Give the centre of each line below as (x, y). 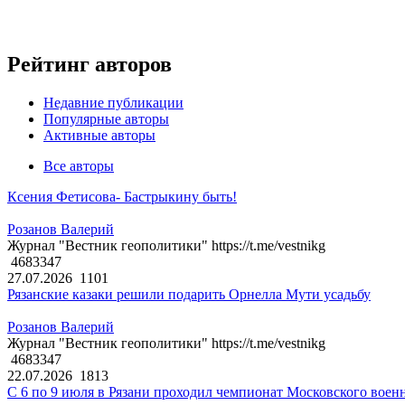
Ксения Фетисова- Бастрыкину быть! (122, 197)
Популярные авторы (106, 119)
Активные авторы (99, 136)
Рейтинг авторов (89, 65)
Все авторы (79, 166)
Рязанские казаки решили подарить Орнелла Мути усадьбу (189, 295)
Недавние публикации (113, 103)
